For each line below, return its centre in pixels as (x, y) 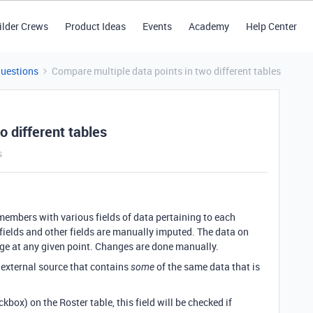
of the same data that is (207, 267)
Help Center (271, 26)
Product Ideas (95, 26)
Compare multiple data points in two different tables (166, 71)
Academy (209, 26)
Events (157, 26)
